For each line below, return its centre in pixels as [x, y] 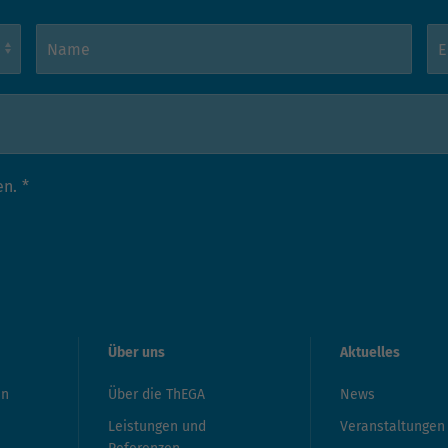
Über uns [136, 353]
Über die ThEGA [156, 395]
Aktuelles [370, 353]
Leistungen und [157, 427]
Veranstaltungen [392, 427]
